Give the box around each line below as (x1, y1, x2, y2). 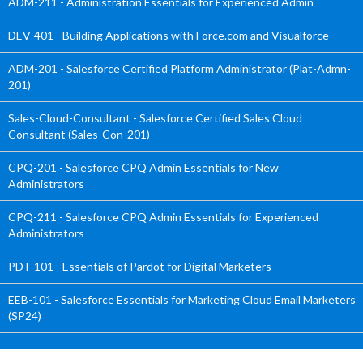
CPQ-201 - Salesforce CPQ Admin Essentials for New (8, 160, 279, 174)
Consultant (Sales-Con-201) (8, 127, 150, 141)
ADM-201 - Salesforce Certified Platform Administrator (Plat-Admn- (8, 62, 351, 75)
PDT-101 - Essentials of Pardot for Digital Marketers (8, 259, 271, 273)
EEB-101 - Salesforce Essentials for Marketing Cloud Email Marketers (8, 293, 356, 306)
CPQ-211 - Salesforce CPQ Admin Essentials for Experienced (8, 210, 318, 224)
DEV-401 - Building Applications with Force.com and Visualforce (8, 28, 329, 42)
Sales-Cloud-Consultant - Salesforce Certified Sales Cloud (8, 111, 302, 125)
